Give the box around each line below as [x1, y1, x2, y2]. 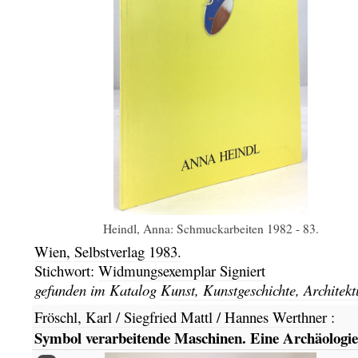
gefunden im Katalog [34, 279, 161, 300]
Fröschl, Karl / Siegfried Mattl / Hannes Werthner [34, 306, 327, 327]
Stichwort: [34, 260, 98, 280]
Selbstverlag [74, 241, 149, 261]
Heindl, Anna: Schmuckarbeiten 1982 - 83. [102, 219, 319, 237]
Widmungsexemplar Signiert [97, 260, 265, 280]
